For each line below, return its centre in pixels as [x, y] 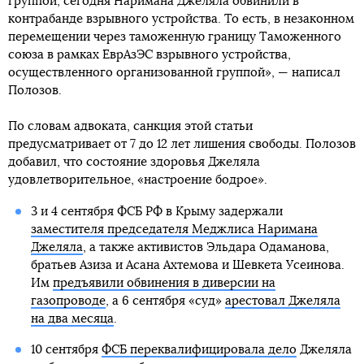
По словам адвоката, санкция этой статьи [130, 126]
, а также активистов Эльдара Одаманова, [206, 247]
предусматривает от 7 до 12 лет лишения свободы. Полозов [182, 144]
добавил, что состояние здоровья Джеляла [134, 162]
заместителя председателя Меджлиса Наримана [174, 230]
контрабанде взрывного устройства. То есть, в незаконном [181, 19]
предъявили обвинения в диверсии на [164, 283]
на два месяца [72, 319]
